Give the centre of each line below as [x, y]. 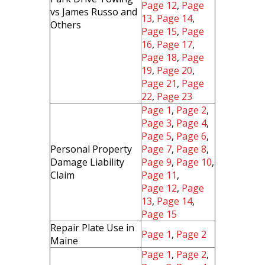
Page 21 [159, 83]
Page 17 [174, 44]
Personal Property [91, 149]
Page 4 [191, 123]
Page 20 [174, 70]
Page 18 [159, 57]
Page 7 [156, 149]
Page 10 [194, 162]
